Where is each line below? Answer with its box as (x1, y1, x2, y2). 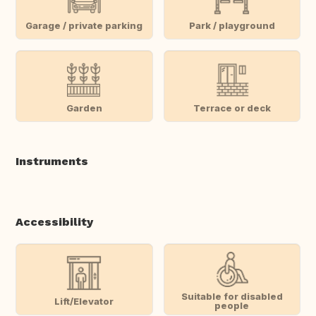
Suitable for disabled (181, 291, 283, 303)
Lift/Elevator (54, 295, 114, 307)
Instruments (16, 154, 88, 169)
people (214, 300, 250, 312)
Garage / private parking (25, 19, 143, 31)
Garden (66, 102, 102, 114)
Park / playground (188, 19, 275, 31)
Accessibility (16, 215, 93, 229)
